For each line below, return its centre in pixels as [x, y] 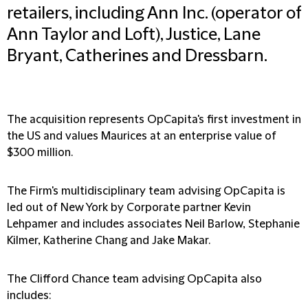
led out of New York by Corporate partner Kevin [129, 208]
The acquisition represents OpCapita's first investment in [154, 120]
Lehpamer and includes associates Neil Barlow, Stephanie [153, 224]
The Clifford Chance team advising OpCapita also [134, 279]
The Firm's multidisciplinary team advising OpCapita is [146, 191]
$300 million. [40, 153]
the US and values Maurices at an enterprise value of [142, 136]
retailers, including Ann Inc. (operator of [154, 14]
